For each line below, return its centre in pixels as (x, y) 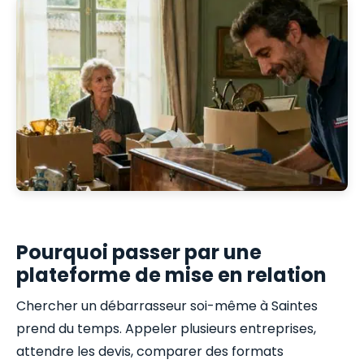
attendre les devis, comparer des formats (150, 351)
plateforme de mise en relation (171, 275)
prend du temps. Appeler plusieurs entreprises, (166, 328)
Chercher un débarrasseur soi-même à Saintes (167, 305)
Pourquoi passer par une (139, 253)
